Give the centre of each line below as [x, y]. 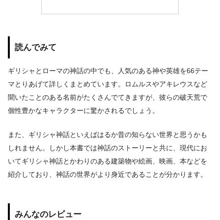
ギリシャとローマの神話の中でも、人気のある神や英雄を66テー [108, 71]
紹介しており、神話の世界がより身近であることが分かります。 [108, 175]
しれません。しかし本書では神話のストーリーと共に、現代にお [108, 148]
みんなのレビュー [48, 214]
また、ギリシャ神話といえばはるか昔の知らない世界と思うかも [108, 135]
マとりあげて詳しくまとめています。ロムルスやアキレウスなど [108, 84]
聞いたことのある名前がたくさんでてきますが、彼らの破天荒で [108, 97]
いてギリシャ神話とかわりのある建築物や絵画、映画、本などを [108, 161]
